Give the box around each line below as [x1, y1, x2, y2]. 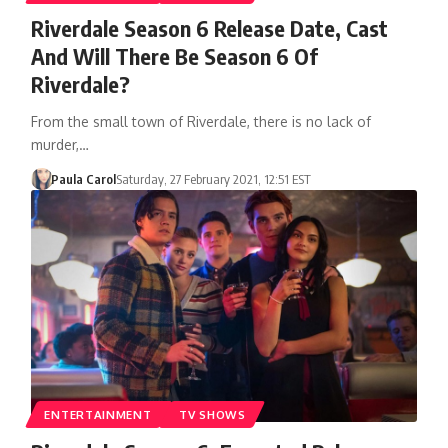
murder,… [30, 135, 89, 153]
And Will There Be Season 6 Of [30, 41, 318, 70]
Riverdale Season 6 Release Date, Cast [30, 13, 388, 42]
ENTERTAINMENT [44, 406, 152, 422]
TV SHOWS [179, 406, 246, 422]
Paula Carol [51, 170, 117, 187]
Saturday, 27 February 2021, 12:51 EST [116, 170, 312, 187]
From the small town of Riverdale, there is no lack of [30, 112, 371, 130]
